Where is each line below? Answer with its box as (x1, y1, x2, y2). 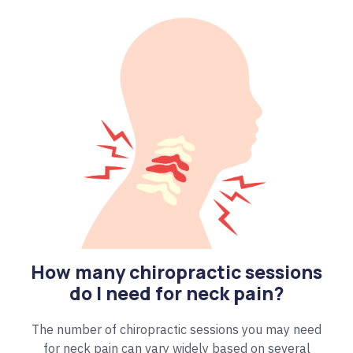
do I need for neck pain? (69, 281, 284, 307)
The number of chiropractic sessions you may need (32, 321, 321, 338)
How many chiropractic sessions (31, 259, 322, 285)
